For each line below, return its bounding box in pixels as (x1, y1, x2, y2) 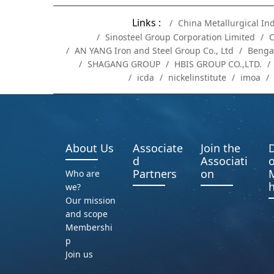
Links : (132, 16, 161, 30)
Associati (200, 154, 248, 169)
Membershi (65, 221, 113, 234)
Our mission (65, 194, 116, 207)
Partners (133, 166, 177, 182)
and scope (65, 208, 108, 220)
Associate (133, 141, 183, 156)
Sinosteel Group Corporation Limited (105, 31, 255, 43)
